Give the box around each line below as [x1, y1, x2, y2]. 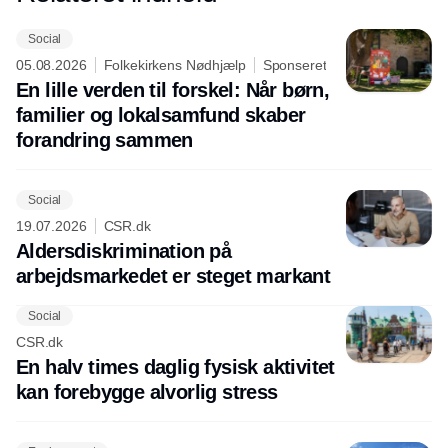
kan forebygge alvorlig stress [16, 381, 278, 404]
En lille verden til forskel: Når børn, [16, 79, 330, 102]
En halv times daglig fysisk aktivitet [16, 356, 335, 379]
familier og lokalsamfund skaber [16, 104, 306, 127]
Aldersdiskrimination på [16, 240, 232, 263]
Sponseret [262, 57, 327, 74]
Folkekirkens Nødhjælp [103, 57, 246, 74]
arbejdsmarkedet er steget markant [16, 265, 331, 288]
